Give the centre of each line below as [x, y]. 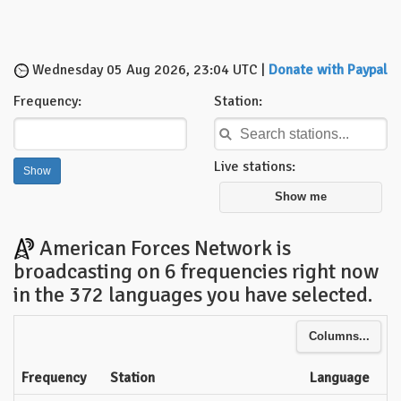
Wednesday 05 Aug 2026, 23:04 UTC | [149, 70]
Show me [301, 197]
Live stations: [255, 167]
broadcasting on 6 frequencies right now [196, 271]
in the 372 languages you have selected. [193, 294]
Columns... [339, 336]
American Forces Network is [163, 247]
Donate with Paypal [328, 70]
